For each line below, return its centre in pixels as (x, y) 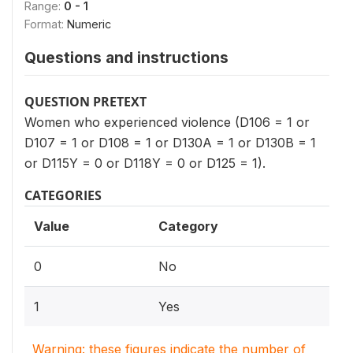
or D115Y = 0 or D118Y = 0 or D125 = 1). (145, 163)
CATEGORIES (63, 195)
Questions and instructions (126, 58)
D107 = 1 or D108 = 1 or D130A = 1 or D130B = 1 (170, 143)
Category (188, 226)
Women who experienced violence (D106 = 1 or (167, 122)
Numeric (89, 24)
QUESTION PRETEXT (85, 102)
